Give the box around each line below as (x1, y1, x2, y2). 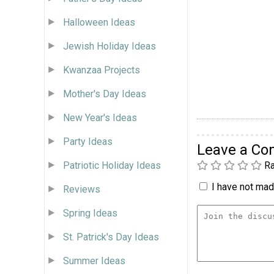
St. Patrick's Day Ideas (63, 231, 159, 243)
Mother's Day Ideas (63, 87, 146, 100)
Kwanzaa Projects (63, 64, 140, 76)
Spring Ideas (63, 207, 117, 219)
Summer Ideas (63, 254, 125, 267)
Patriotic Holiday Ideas (63, 159, 161, 171)
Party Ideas (63, 135, 113, 147)
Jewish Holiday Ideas (63, 40, 156, 52)
